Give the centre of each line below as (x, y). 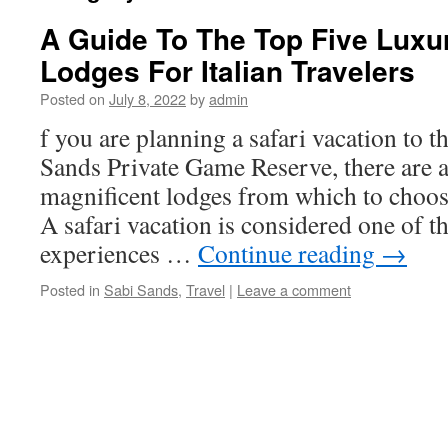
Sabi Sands (141, 289)
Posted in (70, 289)
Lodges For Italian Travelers (227, 70)
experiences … (119, 253)
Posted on (72, 98)
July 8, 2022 (147, 98)
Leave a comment (294, 289)
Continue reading (289, 253)
